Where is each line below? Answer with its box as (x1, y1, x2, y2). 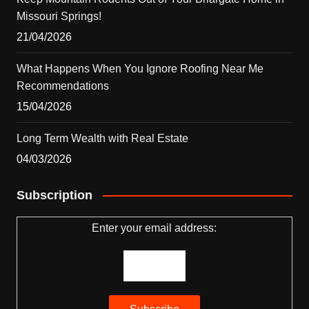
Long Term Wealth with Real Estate (16, 132, 188, 144)
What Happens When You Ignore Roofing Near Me (16, 62, 263, 74)
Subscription (16, 188, 92, 202)
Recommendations (16, 79, 109, 92)
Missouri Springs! (16, 10, 101, 22)
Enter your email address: (92, 221, 217, 234)
